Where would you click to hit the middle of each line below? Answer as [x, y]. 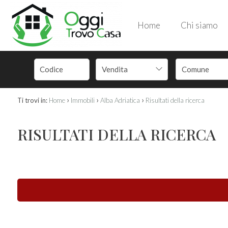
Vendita [115, 69]
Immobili [82, 100]
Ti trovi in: [32, 100]
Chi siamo [199, 25]
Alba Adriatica [120, 100]
